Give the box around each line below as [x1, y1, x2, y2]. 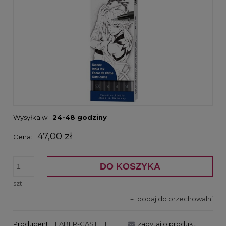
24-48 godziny [52, 112, 107, 121]
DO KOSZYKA [99, 161, 160, 172]
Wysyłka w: [13, 112, 49, 121]
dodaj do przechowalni [137, 194, 213, 203]
